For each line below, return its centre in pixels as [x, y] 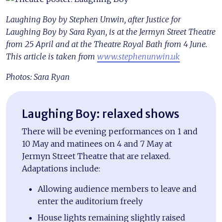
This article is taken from [52, 56]
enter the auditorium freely [90, 201]
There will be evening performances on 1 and [110, 131]
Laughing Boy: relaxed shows [101, 114]
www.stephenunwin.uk [139, 56]
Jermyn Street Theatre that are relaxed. [96, 156]
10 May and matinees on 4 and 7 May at [97, 143]
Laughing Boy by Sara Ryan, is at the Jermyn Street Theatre [111, 31]
